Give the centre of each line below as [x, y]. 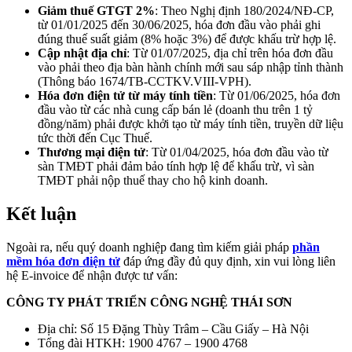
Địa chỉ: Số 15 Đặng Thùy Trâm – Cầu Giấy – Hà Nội [173, 329]
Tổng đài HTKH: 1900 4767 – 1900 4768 [143, 343]
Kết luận [41, 214]
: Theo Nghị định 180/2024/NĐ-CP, [244, 11]
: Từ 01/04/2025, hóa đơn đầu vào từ [237, 152]
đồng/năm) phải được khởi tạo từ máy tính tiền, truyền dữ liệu [191, 124]
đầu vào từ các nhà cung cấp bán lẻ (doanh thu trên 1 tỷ [175, 110]
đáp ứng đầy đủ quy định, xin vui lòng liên [228, 262]
